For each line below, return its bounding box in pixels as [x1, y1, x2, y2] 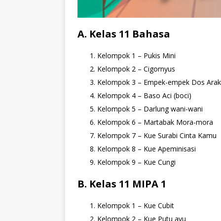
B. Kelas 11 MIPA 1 [77, 177, 166, 191]
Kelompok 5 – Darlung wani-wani [97, 104, 203, 114]
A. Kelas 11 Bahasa [77, 27, 170, 41]
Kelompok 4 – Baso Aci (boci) [97, 91, 191, 101]
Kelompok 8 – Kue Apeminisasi [97, 144, 196, 154]
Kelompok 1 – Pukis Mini [97, 51, 176, 61]
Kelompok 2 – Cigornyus [97, 64, 175, 74]
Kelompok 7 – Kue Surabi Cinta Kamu [97, 131, 217, 141]
